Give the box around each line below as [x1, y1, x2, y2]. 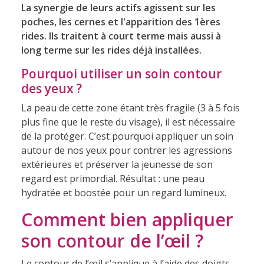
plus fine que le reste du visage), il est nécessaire [21, 115, 235, 128]
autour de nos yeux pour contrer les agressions [21, 143, 232, 157]
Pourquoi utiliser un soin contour [21, 65, 222, 82]
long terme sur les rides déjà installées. [21, 43, 202, 57]
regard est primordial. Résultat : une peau [21, 171, 204, 185]
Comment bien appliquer [21, 207, 233, 232]
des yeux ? [21, 80, 82, 97]
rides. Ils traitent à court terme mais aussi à [21, 29, 221, 42]
